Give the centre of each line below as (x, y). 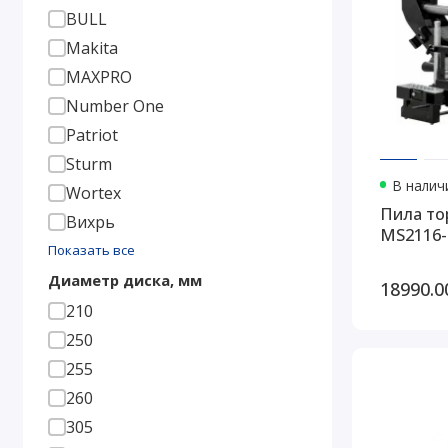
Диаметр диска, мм (124, 280)
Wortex (93, 193)
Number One (114, 106)
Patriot (91, 135)
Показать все (91, 250)
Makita (91, 48)
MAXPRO (98, 77)
